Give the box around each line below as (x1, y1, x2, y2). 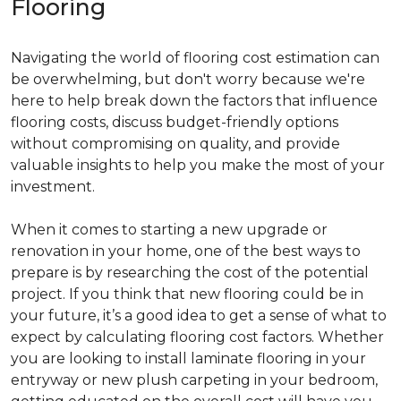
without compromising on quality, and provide (11, 134, 340, 152)
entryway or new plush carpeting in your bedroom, (11, 371, 378, 388)
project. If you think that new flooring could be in (11, 285, 363, 303)
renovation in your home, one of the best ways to (11, 242, 361, 260)
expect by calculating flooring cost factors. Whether (11, 328, 384, 346)
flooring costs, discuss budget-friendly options (11, 113, 338, 131)
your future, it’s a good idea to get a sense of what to (11, 306, 387, 324)
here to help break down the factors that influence (11, 91, 378, 109)
